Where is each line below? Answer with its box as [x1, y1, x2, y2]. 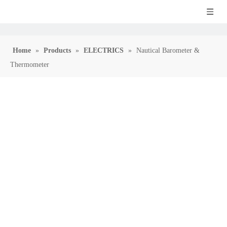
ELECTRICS [84, 47, 124, 54]
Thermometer [10, 61, 49, 68]
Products [44, 47, 71, 54]
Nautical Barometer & [136, 47, 200, 54]
